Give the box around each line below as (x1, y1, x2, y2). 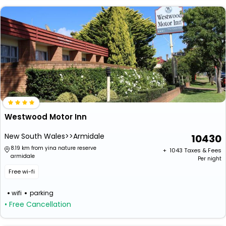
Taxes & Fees (184, 146, 221, 154)
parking (30, 189, 53, 197)
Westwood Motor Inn (5, 111, 87, 122)
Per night (198, 155, 221, 162)
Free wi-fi (9, 167, 35, 176)
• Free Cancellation (5, 199, 71, 209)
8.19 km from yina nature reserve (11, 144, 96, 152)
